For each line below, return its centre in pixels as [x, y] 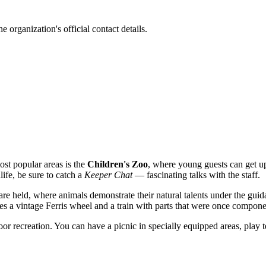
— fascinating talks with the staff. [196, 175]
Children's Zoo [118, 164]
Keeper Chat [108, 175]
